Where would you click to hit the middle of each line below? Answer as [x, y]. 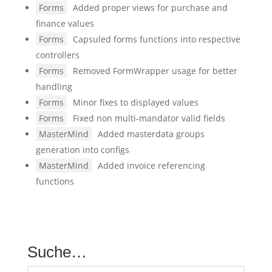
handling [54, 87]
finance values [65, 23]
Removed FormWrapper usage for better [155, 71]
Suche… [57, 252]
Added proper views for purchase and [150, 8]
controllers [57, 55]
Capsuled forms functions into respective [156, 39]
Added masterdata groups [151, 134]
